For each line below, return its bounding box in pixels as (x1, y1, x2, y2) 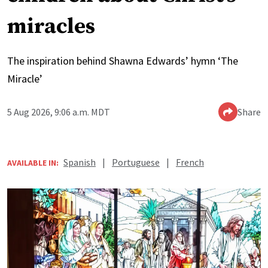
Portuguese (112, 156, 160, 168)
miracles (7, 13, 95, 40)
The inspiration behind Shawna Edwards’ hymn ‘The (7, 53, 238, 68)
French (176, 156, 204, 168)
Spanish (63, 156, 96, 168)
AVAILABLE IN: (7, 157, 59, 168)
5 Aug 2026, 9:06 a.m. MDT (7, 105, 110, 118)
